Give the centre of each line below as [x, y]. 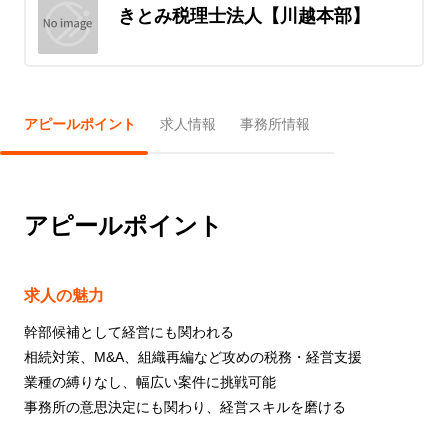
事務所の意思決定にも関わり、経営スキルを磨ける [185, 406]
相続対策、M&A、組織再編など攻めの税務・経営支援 [193, 356]
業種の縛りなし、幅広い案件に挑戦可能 [150, 381]
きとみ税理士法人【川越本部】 [243, 16]
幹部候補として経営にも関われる [129, 331]
